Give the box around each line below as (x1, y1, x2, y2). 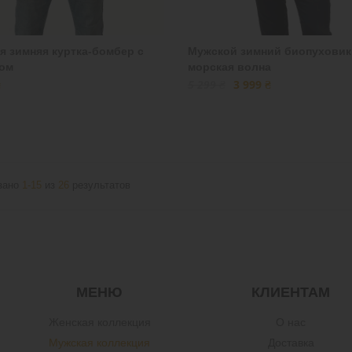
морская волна (187, 60, 271, 73)
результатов (68, 178, 130, 191)
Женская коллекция (48, 316, 151, 328)
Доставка (267, 336, 314, 349)
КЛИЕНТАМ (251, 284, 331, 300)
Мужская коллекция (49, 336, 150, 349)
